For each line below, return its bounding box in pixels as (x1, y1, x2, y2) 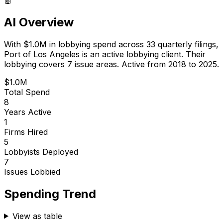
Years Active (4, 107, 51, 117)
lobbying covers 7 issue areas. (4, 59, 119, 69)
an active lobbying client (90, 49, 181, 59)
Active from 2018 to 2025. (119, 59, 219, 69)
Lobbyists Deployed (4, 146, 78, 157)
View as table (12, 211, 62, 221)
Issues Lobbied (4, 166, 60, 177)
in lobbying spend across (47, 39, 146, 49)
